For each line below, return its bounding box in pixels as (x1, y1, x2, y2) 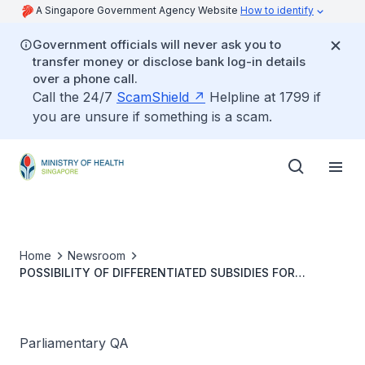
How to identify (240, 4, 314, 16)
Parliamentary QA (20, 335, 129, 351)
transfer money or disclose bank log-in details (33, 54, 306, 69)
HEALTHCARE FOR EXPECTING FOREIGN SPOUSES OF (20, 283, 316, 297)
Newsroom (68, 248, 125, 262)
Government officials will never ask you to (33, 37, 281, 52)
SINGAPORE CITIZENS (20, 300, 142, 314)
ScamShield (117, 89, 189, 105)
